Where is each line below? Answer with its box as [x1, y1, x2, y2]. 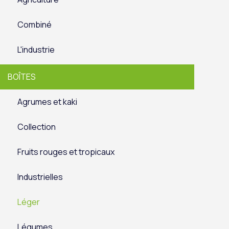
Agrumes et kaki [17, 96, 77, 107]
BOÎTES [8, 71, 36, 82]
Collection [17, 121, 56, 132]
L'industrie [17, 43, 55, 55]
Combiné [17, 18, 52, 30]
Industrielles [17, 171, 63, 182]
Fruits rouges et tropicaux [17, 146, 114, 157]
